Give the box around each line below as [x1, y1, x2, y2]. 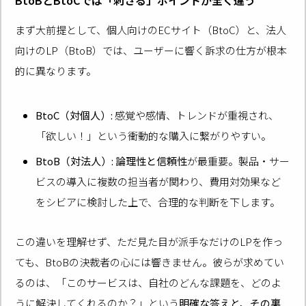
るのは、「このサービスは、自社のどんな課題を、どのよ [15, 275, 282, 290]
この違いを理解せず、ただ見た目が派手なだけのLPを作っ [15, 234, 283, 249]
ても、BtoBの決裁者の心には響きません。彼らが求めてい [15, 254, 285, 269]
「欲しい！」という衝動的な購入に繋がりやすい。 [36, 128, 272, 143]
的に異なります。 [15, 63, 97, 78]
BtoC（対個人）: [36, 107, 113, 122]
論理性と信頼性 [115, 154, 188, 169]
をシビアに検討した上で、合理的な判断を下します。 [36, 195, 281, 210]
